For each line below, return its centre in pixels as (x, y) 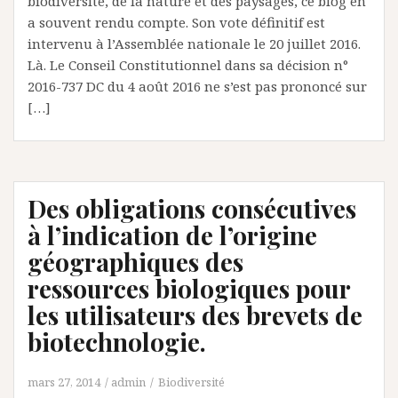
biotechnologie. (117, 342)
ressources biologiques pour (189, 288)
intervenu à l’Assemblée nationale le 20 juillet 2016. (194, 44)
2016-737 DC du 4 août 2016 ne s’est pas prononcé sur (197, 86)
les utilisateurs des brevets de (195, 315)
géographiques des (135, 262)
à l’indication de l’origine (172, 235)
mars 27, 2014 (64, 382)
